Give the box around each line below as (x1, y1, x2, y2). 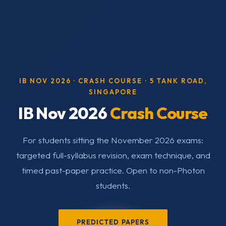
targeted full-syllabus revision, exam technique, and (16, 150, 210, 161)
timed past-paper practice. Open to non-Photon (21, 165, 205, 176)
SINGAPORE (89, 88, 137, 96)
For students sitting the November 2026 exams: (23, 135, 203, 146)
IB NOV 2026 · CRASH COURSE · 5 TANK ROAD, (19, 77, 207, 85)
